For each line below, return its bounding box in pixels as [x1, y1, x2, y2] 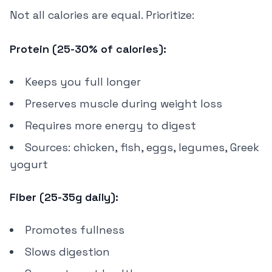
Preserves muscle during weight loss [25, 97, 222, 110]
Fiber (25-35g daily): [10, 190, 118, 204]
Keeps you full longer [25, 75, 141, 89]
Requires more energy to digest [25, 118, 196, 132]
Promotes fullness [25, 223, 124, 237]
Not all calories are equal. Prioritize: [10, 8, 194, 22]
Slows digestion [25, 245, 110, 259]
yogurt [10, 157, 48, 171]
